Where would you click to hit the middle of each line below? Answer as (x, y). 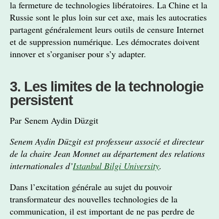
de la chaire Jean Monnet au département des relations (107, 153)
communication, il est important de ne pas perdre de (102, 211)
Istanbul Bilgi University (116, 166)
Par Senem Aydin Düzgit (54, 120)
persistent (41, 100)
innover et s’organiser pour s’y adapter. (78, 54)
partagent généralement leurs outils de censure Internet (107, 29)
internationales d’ (41, 166)
